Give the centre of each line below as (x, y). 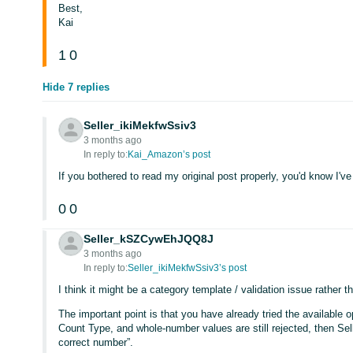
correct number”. (96, 342)
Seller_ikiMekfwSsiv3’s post (188, 268)
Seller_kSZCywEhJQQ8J (149, 239)
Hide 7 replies (76, 87)
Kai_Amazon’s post (169, 154)
